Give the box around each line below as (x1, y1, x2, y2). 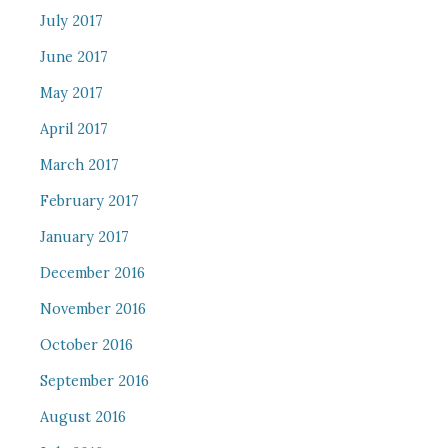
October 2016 (39, 336, 133, 354)
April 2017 (39, 120, 108, 138)
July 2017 (39, 12, 103, 30)
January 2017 (39, 228, 129, 246)
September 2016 (39, 372, 149, 390)
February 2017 (39, 192, 139, 210)
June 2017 (39, 48, 108, 66)
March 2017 (39, 156, 119, 174)
